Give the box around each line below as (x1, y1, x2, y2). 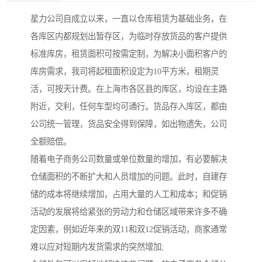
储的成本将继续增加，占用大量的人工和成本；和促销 (30, 189, 227, 199)
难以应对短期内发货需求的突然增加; (30, 242, 164, 252)
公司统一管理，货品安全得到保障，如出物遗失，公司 (30, 119, 227, 129)
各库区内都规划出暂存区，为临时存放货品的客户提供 (30, 32, 227, 42)
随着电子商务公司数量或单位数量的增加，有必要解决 (30, 154, 227, 164)
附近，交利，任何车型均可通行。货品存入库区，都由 (30, 102, 227, 112)
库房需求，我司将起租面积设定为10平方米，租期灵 (30, 67, 219, 77)
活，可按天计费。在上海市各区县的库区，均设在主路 (30, 84, 227, 94)
